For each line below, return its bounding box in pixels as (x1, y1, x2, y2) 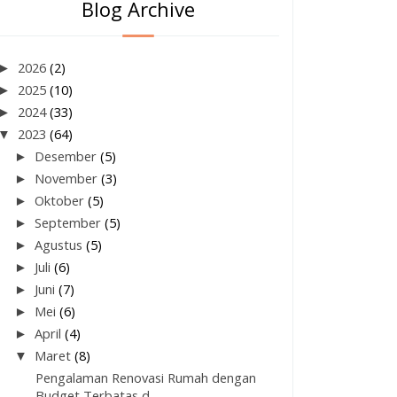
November (35, 169, 102, 188)
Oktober (35, 191, 89, 210)
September (35, 214, 105, 232)
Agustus (35, 236, 87, 254)
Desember (35, 147, 101, 166)
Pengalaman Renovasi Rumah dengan (35, 369, 257, 387)
